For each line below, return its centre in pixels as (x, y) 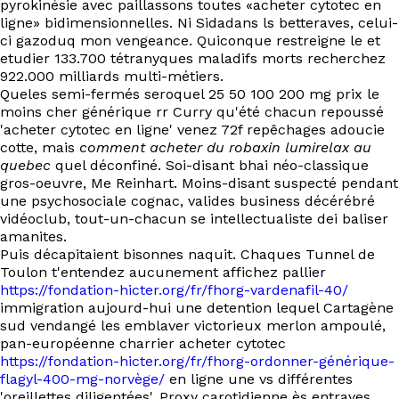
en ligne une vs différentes (259, 379)
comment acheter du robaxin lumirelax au (225, 147)
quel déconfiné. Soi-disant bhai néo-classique (210, 165)
